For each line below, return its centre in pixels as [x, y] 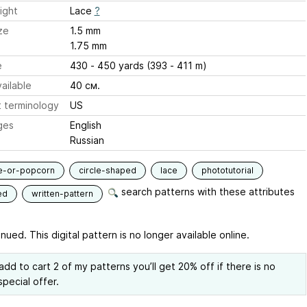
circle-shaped [107, 171]
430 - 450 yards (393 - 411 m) [138, 66]
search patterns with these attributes [206, 192]
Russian [87, 140]
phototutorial [227, 171]
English [85, 125]
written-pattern [62, 194]
